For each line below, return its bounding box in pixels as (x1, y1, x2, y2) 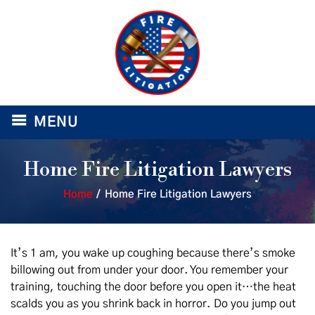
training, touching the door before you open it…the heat (11, 281, 296, 292)
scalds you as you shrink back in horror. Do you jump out (11, 298, 296, 309)
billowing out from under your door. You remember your (11, 264, 288, 276)
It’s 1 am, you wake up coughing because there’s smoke (11, 247, 295, 259)
